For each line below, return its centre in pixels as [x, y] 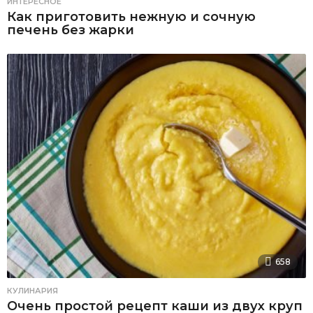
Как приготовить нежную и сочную [131, 16]
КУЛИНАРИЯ [32, 290]
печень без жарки [71, 30]
